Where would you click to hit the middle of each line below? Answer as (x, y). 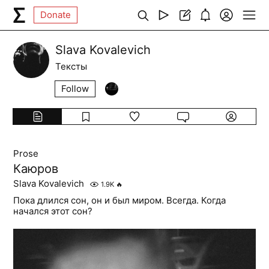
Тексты (71, 66)
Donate (56, 15)
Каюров (36, 169)
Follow (75, 89)
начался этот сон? (53, 211)
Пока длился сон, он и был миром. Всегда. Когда (120, 200)
